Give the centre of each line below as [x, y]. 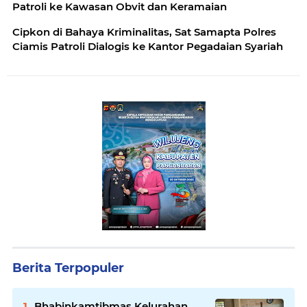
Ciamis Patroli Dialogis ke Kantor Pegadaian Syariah [148, 46]
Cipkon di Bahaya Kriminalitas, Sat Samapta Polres [144, 32]
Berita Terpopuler [68, 268]
